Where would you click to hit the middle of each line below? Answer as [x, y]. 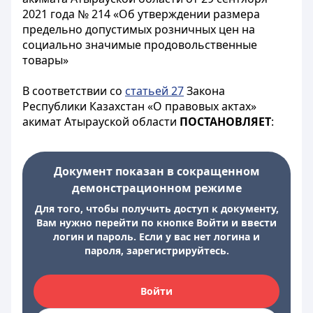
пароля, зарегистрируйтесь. [156, 250]
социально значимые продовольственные [140, 45]
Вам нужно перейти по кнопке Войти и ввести [156, 223]
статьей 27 [154, 91]
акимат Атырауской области [101, 122]
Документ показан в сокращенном [156, 171]
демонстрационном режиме [156, 188]
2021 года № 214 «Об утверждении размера [141, 14]
